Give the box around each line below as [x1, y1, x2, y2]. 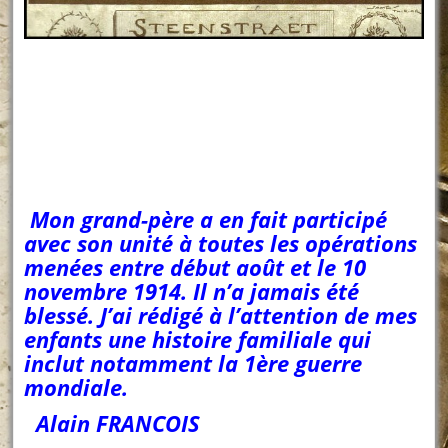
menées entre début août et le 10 [24, 252, 367, 283]
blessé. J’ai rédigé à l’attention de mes [24, 300, 418, 331]
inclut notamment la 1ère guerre [24, 348, 363, 379]
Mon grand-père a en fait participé [24, 204, 388, 235]
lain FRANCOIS [50, 408, 201, 439]
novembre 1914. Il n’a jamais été [24, 276, 360, 307]
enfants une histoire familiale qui [24, 324, 372, 355]
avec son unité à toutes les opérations [24, 228, 418, 259]
